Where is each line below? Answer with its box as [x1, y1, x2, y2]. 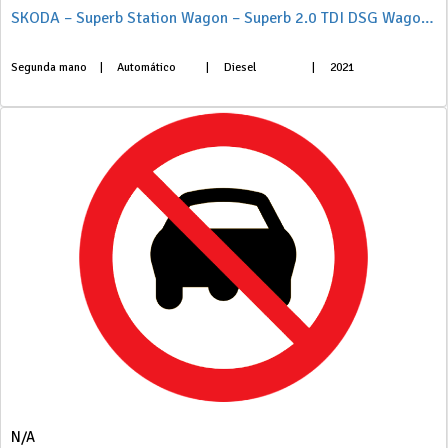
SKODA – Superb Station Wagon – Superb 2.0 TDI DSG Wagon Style [421, 8, 434, 28]
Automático [117, 60, 177, 75]
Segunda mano [11, 60, 87, 75]
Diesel [223, 60, 256, 75]
